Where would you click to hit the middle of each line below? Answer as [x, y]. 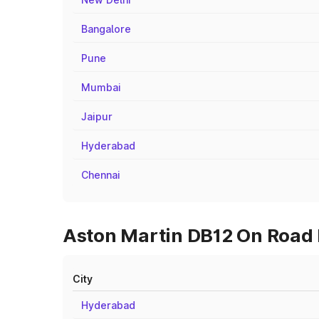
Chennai [101, 175]
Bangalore [106, 29]
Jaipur [97, 116]
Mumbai [101, 87]
